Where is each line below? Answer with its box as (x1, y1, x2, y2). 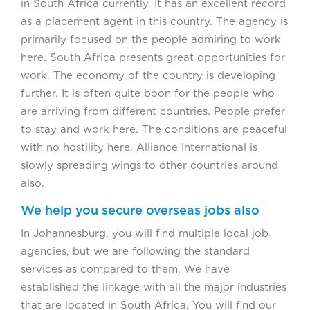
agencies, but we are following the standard (21, 244, 250, 257)
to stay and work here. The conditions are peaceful (21, 122, 287, 136)
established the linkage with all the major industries (21, 280, 286, 293)
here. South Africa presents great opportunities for (21, 51, 285, 64)
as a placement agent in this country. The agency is (21, 15, 288, 28)
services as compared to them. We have (21, 262, 230, 275)
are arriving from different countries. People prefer (21, 104, 285, 118)
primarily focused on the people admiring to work (21, 33, 281, 46)
